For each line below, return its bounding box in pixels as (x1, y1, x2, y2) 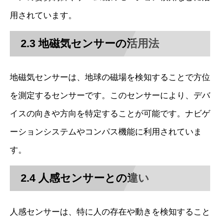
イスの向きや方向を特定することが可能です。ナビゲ (10, 109, 210, 118)
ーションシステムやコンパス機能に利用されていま (10, 127, 202, 137)
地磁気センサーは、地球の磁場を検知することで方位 (10, 72, 210, 82)
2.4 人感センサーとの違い (21, 171, 150, 184)
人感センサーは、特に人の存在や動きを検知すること (10, 207, 210, 217)
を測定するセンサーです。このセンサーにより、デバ (10, 90, 210, 100)
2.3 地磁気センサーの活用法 (21, 37, 160, 50)
